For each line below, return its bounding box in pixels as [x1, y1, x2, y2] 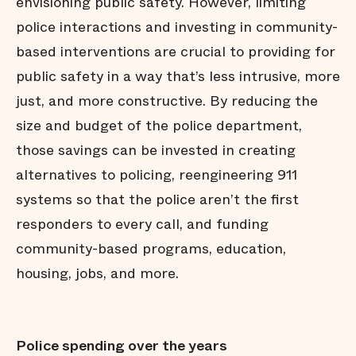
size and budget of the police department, [16, 115, 302, 136]
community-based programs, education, [16, 238, 286, 259]
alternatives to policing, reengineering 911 [16, 164, 297, 185]
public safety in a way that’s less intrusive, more [16, 66, 340, 87]
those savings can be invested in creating [16, 140, 296, 161]
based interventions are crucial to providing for [16, 41, 335, 62]
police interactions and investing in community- [16, 17, 338, 37]
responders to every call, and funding [16, 214, 269, 234]
